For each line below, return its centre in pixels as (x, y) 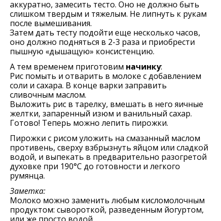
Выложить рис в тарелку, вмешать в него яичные (107, 104)
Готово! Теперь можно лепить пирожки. (89, 123)
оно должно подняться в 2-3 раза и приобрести (102, 42)
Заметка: (28, 191)
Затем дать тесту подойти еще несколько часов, (105, 33)
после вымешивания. (51, 23)
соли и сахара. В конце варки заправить (88, 85)
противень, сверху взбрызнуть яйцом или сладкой (109, 147)
